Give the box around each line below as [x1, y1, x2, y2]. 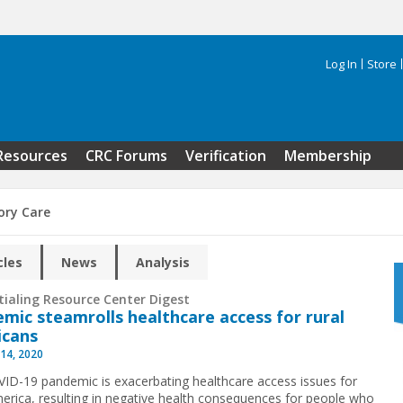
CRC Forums [85, 146, 167, 166]
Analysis [136, 254, 191, 272]
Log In [326, 56, 357, 72]
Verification [185, 146, 266, 166]
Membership [284, 146, 372, 166]
